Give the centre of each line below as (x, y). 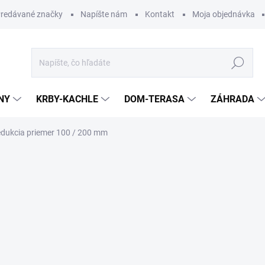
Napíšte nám (104, 14)
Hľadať (238, 63)
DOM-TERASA (154, 99)
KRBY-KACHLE (67, 99)
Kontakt (160, 14)
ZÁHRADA (232, 99)
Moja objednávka (224, 14)
